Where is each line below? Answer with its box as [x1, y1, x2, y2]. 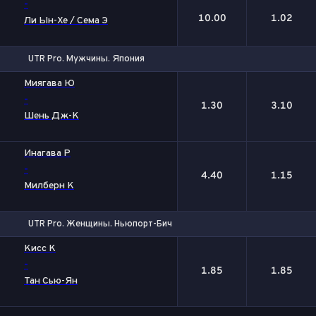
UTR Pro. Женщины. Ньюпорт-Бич [28, 218, 172, 230]
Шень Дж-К [24, 110, 79, 122]
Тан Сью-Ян [24, 275, 78, 287]
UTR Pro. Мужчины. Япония [28, 53, 145, 65]
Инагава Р [24, 147, 71, 159]
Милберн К [24, 180, 74, 192]
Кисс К [24, 243, 56, 255]
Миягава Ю [24, 78, 75, 90]
